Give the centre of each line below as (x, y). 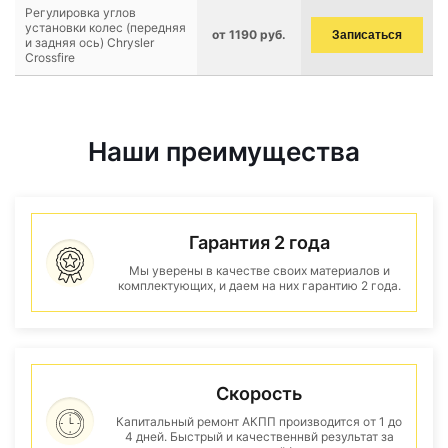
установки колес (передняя (105, 27)
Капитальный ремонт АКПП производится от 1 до (259, 421)
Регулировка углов (80, 12)
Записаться (367, 35)
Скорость (259, 393)
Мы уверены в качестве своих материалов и (259, 270)
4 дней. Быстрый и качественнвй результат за (259, 436)
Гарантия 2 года (259, 242)
